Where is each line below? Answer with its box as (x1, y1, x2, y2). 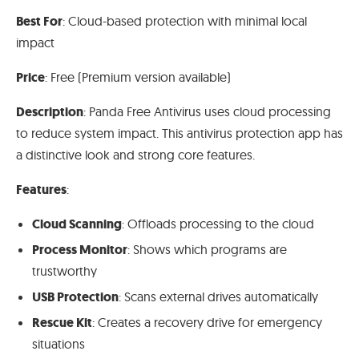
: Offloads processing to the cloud (122, 216, 314, 232)
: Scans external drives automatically (119, 288, 318, 305)
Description (16, 103, 83, 121)
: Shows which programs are (127, 241, 287, 258)
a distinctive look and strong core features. (16, 147, 255, 163)
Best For (16, 13, 63, 30)
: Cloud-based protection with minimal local (63, 13, 307, 30)
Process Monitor (32, 241, 127, 259)
